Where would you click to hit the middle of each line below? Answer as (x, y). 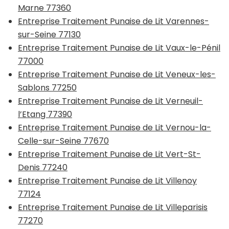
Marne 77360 (44, 8)
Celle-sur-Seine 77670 (63, 141)
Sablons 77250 (47, 87)
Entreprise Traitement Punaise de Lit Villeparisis (113, 207)
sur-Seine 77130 (49, 34)
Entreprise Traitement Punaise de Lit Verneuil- (110, 101)
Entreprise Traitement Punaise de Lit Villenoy (107, 180)
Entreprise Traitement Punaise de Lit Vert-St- (109, 154)
